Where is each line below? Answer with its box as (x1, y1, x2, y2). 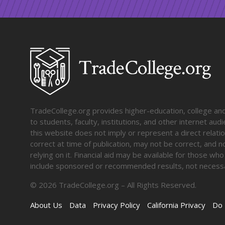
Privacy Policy (93, 199, 140, 210)
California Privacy (147, 199, 205, 210)
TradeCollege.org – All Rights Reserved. (57, 179, 196, 190)
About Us (30, 199, 62, 210)
